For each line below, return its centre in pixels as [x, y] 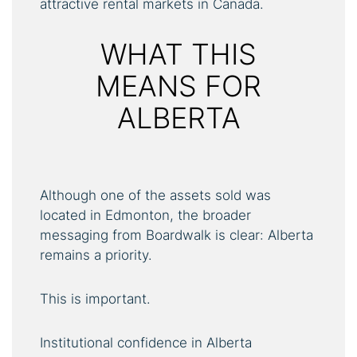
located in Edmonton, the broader [145, 215]
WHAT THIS [178, 54]
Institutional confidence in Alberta [146, 342]
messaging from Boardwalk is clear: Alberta [177, 235]
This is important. [95, 298]
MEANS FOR [178, 86]
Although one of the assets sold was [155, 195]
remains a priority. [96, 255]
